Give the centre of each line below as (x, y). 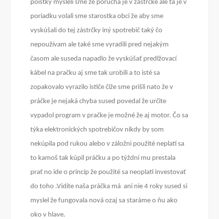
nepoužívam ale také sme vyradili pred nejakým (100, 45)
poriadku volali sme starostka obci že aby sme (97, 17)
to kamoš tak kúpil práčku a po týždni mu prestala (103, 158)
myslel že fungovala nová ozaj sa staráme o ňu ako (104, 201)
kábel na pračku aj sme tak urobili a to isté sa (95, 73)
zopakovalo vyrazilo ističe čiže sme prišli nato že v (102, 88)
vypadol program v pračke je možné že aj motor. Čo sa (109, 116)
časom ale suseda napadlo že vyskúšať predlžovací (104, 59)
